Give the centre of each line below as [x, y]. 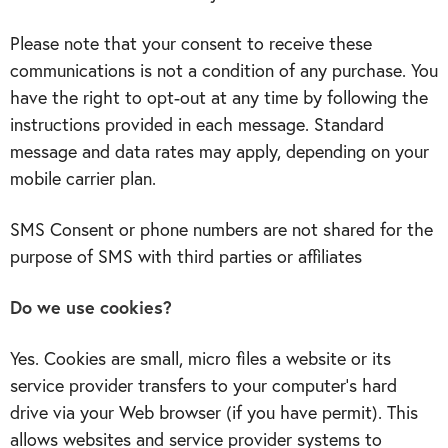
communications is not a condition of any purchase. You [224, 70]
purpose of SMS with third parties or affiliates [186, 256]
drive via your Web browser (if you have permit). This [214, 412]
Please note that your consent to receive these [191, 43]
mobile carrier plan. [83, 178]
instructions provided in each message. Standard [197, 124]
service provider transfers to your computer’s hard [203, 385]
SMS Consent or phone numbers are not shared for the [221, 229]
